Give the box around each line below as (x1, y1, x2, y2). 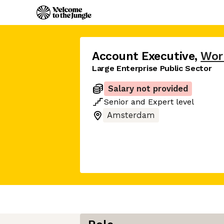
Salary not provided (108, 84, 188, 93)
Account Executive (92, 49, 195, 63)
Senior (104, 97, 128, 106)
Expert (148, 97, 173, 106)
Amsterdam (107, 110, 155, 120)
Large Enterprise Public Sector (92, 63, 212, 73)
